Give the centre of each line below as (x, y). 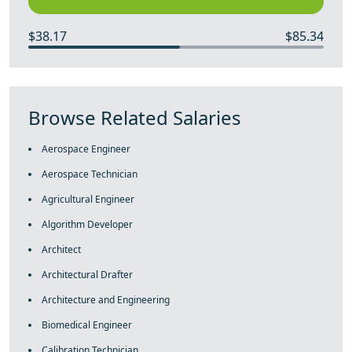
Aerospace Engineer (86, 149)
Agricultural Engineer (88, 199)
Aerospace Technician (90, 174)
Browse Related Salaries (135, 117)
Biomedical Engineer (87, 325)
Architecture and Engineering (106, 300)
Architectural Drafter (87, 275)
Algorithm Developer (87, 224)
